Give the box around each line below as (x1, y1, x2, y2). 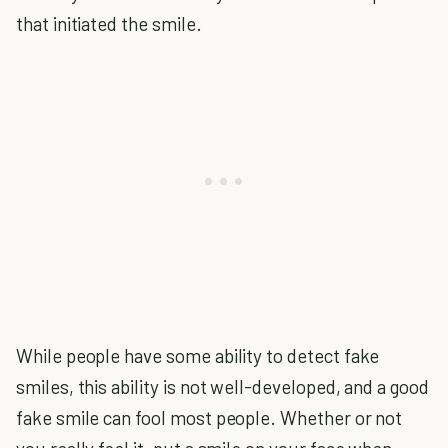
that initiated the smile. (16, 12, 202, 35)
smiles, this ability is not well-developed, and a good (16, 375, 429, 398)
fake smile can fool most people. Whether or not (16, 406, 403, 429)
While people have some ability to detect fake (16, 344, 380, 367)
